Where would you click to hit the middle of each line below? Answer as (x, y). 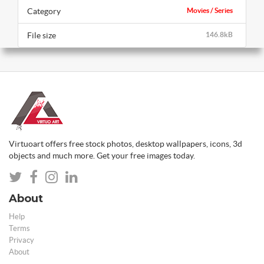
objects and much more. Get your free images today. (102, 155)
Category (44, 11)
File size (42, 35)
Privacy (22, 240)
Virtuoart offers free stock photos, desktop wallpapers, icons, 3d (126, 143)
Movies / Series (210, 10)
